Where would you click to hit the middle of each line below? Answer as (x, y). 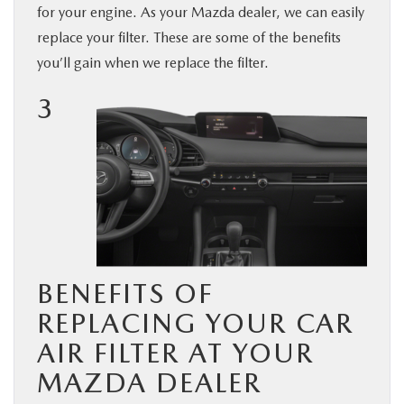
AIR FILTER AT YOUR (175, 353)
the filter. (239, 63)
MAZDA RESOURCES (87, 231)
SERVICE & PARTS (76, 74)
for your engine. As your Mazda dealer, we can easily (201, 12)
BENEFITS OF (125, 293)
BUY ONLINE (61, 22)
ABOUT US (57, 179)
